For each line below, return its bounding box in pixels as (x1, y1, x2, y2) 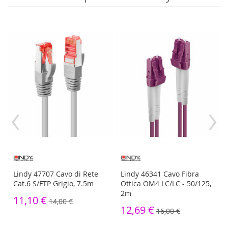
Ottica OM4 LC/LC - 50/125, (121, 179, 211, 189)
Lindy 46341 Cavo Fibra (121, 169, 199, 179)
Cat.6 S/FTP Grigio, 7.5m (13, 179, 94, 189)
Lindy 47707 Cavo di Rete (13, 169, 98, 179)
